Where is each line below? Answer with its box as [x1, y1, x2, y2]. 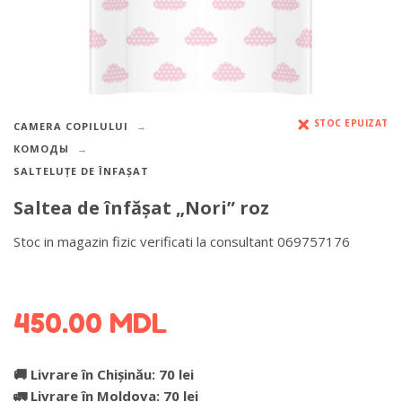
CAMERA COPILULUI [13, 119, 128, 134]
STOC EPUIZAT [313, 117, 389, 130]
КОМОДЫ [13, 142, 69, 156]
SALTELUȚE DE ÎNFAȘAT [13, 164, 149, 179]
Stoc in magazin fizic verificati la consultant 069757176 [13, 232, 350, 250]
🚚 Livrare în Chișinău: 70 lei [13, 364, 194, 383]
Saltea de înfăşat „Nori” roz [13, 195, 269, 220]
